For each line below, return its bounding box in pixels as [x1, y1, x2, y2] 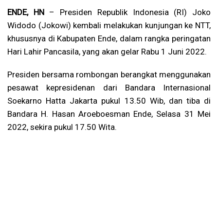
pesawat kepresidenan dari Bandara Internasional [7, 82, 211, 92]
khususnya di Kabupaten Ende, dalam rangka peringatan [7, 33, 211, 43]
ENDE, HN [7, 7, 44, 17]
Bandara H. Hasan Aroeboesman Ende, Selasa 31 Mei [7, 109, 211, 119]
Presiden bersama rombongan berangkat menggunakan [7, 69, 211, 79]
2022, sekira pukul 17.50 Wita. [7, 122, 117, 132]
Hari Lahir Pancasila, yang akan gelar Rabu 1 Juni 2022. [7, 46, 207, 56]
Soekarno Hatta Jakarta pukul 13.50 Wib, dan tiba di [7, 95, 211, 106]
